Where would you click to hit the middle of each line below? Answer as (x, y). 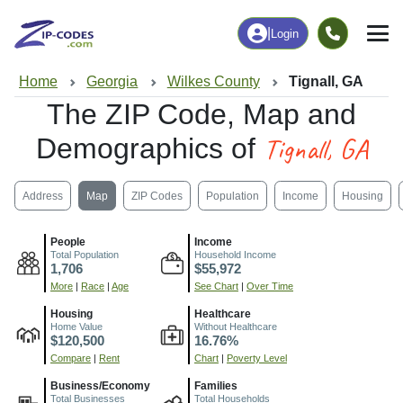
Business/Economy (100, 386)
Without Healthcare (236, 327)
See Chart (216, 287)
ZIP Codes (157, 196)
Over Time (270, 287)
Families (216, 386)
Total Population (85, 255)
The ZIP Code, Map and (201, 115)
